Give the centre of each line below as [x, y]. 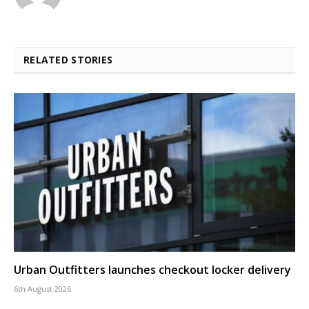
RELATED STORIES [68, 60]
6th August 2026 [42, 288]
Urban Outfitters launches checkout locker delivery [152, 269]
